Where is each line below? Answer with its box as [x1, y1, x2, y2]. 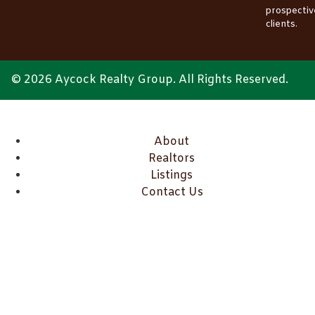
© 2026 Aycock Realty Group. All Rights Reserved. [11, 72, 288, 87]
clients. [265, 18, 297, 30]
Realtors [148, 150, 195, 166]
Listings [150, 167, 193, 183]
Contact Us [140, 184, 203, 200]
